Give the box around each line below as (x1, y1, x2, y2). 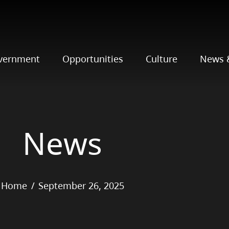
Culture (145, 53, 177, 65)
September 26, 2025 (38, 179, 124, 192)
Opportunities (62, 53, 123, 65)
